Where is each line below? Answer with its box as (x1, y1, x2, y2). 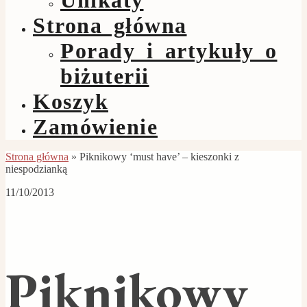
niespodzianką (5, 162, 67, 175)
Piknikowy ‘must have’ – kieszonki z (79, 150, 239, 162)
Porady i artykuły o (60, 38, 278, 63)
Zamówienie (33, 114, 158, 139)
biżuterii (60, 63, 149, 88)
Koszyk (33, 88, 108, 114)
